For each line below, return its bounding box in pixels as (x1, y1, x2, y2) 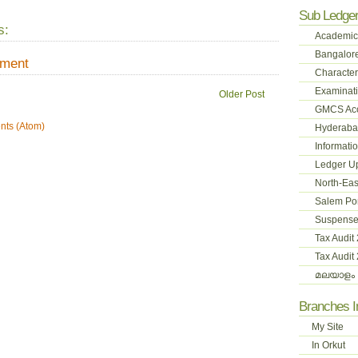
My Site (312, 321, 344, 332)
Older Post (219, 89, 265, 100)
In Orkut (312, 340, 345, 351)
